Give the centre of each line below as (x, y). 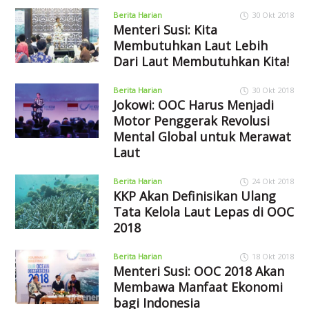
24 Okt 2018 (272, 181)
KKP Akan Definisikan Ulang (194, 196)
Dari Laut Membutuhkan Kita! (201, 61)
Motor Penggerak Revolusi (191, 120)
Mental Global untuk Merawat (202, 136)
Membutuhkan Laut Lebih (190, 45)
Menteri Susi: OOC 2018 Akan (198, 271)
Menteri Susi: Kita (165, 29)
